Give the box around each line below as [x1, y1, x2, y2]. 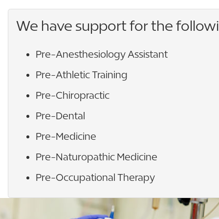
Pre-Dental [36, 109, 85, 121]
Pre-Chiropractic [36, 89, 109, 101]
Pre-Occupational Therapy [36, 171, 155, 183]
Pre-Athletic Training [36, 68, 128, 80]
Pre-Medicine [36, 130, 96, 142]
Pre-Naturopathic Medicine [36, 151, 157, 162]
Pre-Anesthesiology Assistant [36, 48, 168, 60]
